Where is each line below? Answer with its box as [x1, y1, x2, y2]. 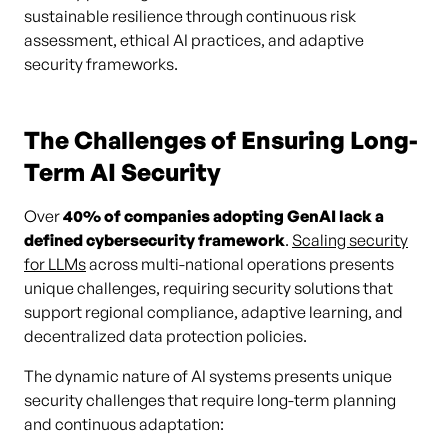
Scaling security [292, 230, 408, 250]
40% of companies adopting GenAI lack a [63, 206, 384, 226]
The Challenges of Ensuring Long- [24, 125, 418, 155]
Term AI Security [24, 157, 221, 187]
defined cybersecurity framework [24, 230, 285, 250]
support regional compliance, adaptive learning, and [24, 302, 403, 322]
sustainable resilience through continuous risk [24, 6, 356, 26]
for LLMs [24, 254, 86, 274]
